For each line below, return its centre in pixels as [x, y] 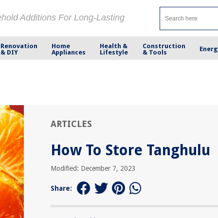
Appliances [69, 52]
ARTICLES [71, 124]
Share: [61, 188]
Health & [114, 46]
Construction [164, 46]
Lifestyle [114, 52]
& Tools [154, 52]
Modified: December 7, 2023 [93, 168]
